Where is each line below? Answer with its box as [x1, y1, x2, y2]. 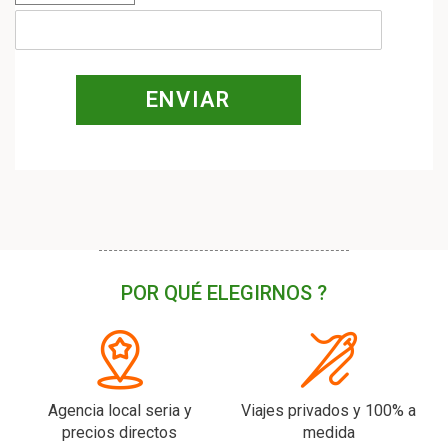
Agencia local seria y [47, 401, 192, 420]
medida [302, 423, 355, 442]
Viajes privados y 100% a [241, 401, 416, 420]
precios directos [62, 423, 177, 442]
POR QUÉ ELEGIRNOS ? [121, 281, 327, 305]
